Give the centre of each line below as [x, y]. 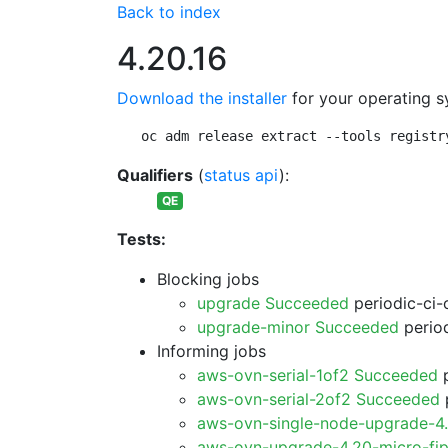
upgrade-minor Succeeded [298, 327]
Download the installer [202, 98]
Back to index [169, 12]
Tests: [141, 239]
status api [241, 175]
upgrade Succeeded [273, 303]
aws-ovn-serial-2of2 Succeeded [318, 399]
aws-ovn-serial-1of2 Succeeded [317, 375]
